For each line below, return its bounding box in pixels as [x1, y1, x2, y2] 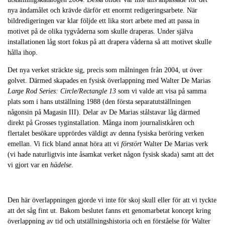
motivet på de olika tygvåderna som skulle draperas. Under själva [8, 28, 193, 36]
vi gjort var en [8, 161, 50, 169]
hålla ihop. [8, 49, 38, 57]
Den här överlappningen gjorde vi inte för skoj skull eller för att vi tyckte [8, 196, 216, 204]
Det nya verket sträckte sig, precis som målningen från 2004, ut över [8, 66, 202, 74]
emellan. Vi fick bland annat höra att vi [8, 140, 121, 148]
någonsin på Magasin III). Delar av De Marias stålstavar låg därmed [8, 108, 200, 117]
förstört [121, 140, 144, 148]
